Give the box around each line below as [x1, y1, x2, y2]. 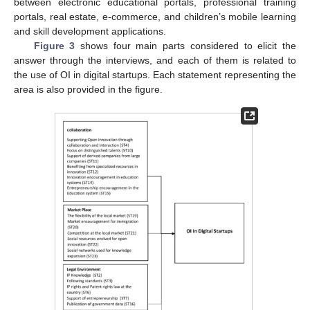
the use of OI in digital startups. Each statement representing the [14, 69, 296, 81]
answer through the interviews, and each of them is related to [14, 55, 296, 66]
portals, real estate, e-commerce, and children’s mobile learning [14, 11, 296, 23]
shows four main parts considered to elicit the [75, 40, 297, 52]
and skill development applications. [14, 26, 166, 37]
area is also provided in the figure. [14, 84, 163, 95]
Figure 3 [33, 40, 75, 52]
